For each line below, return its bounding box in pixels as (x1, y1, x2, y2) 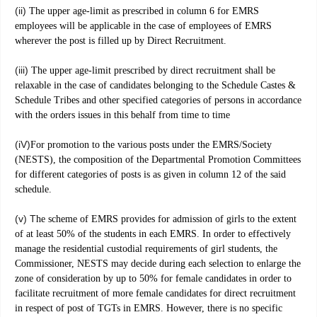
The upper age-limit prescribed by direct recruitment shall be (31, 65, 275, 76)
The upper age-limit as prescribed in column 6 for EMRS (26, 6, 259, 17)
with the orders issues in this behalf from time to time (15, 110, 236, 121)
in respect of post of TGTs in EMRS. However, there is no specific (15, 303, 282, 314)
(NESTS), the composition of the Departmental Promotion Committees (15, 154, 301, 166)
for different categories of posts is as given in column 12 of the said (15, 169, 286, 180)
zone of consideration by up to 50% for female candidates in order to (15, 273, 292, 284)
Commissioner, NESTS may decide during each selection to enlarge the (15, 258, 301, 270)
